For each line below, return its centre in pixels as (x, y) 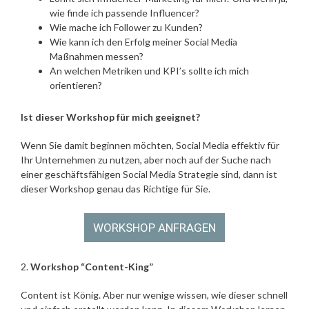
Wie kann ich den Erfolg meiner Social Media (143, 41)
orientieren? (76, 85)
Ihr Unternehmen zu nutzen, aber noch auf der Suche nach (146, 159)
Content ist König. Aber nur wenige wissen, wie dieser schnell (154, 295)
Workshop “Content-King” (92, 267)
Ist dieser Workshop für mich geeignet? (110, 117)
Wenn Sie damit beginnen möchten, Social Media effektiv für (150, 145)
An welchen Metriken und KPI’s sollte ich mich (149, 70)
